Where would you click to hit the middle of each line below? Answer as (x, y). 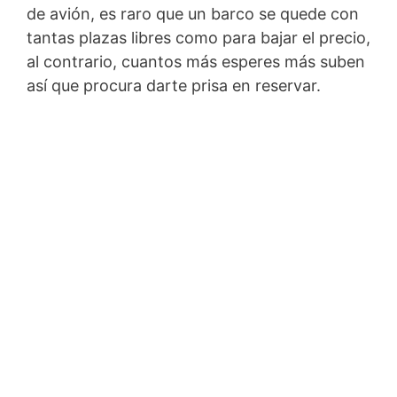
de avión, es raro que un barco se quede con (193, 14)
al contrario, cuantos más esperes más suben (196, 62)
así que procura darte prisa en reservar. (174, 86)
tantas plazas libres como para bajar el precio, (198, 38)
